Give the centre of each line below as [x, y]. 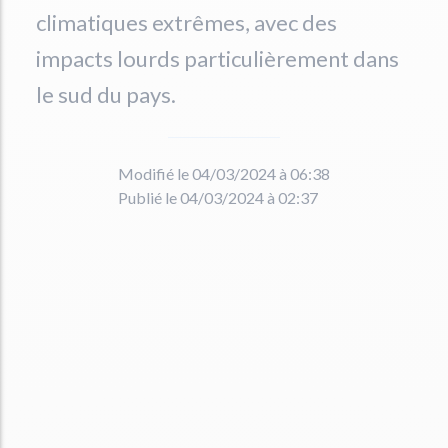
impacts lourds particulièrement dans [217, 58]
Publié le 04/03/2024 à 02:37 [218, 197]
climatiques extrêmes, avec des [186, 22]
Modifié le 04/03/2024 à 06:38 [224, 173]
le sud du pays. [106, 94]
